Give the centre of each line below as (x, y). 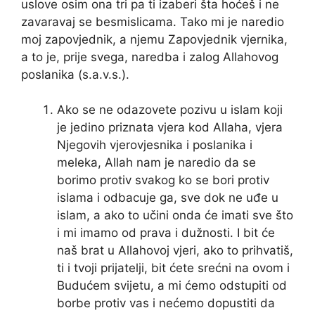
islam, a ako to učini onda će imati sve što (175, 216)
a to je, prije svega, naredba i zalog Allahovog (150, 57)
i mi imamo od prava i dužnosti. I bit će (166, 233)
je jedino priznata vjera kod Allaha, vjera (170, 128)
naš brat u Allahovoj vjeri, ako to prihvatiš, (175, 251)
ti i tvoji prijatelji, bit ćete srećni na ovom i (173, 268)
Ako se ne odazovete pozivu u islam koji (170, 110)
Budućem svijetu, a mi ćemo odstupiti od (172, 286)
